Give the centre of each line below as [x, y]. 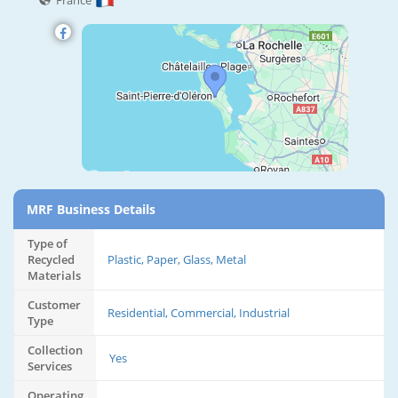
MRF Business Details [91, 210]
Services [50, 366]
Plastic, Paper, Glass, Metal [177, 260]
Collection [55, 350]
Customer [54, 305]
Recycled [51, 260]
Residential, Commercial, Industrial [199, 313]
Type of [48, 244]
